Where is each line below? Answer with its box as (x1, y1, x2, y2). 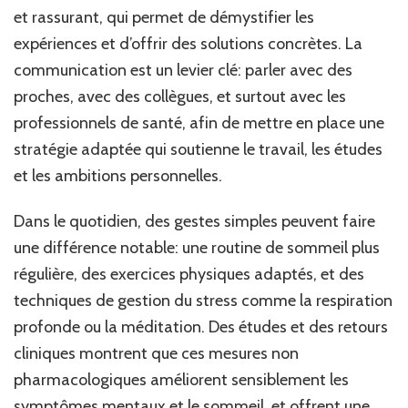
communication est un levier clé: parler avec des (14, 59, 352, 80)
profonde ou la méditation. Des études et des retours (14, 316, 388, 337)
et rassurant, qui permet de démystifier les (14, 6, 314, 27)
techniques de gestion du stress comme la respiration (14, 290, 393, 311)
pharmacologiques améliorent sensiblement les (14, 369, 349, 390)
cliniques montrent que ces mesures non (14, 342, 299, 363)
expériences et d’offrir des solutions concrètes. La (14, 33, 362, 54)
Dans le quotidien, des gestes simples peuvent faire (14, 210, 375, 231)
